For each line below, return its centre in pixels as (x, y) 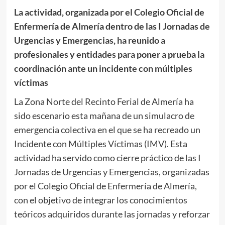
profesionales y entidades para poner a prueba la (109, 54)
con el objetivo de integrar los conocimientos (100, 200)
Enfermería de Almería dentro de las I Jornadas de (112, 26)
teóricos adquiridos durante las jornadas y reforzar (112, 214)
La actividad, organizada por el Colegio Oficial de (109, 12)
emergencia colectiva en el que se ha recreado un (107, 129)
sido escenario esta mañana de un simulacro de (104, 115)
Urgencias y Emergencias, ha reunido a (89, 40)
